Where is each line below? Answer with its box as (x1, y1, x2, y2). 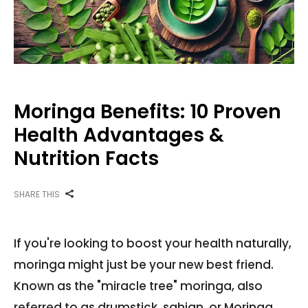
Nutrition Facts (14, 144, 159, 172)
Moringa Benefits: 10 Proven (14, 98, 281, 125)
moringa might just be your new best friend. (14, 256, 274, 273)
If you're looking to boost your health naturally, (14, 234, 291, 252)
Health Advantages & (14, 121, 224, 148)
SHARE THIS (14, 188, 60, 200)
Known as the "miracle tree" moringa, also (14, 277, 263, 294)
